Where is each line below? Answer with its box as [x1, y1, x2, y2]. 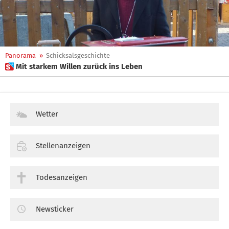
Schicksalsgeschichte [46, 52, 110, 59]
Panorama [5, 52, 36, 59]
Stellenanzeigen [36, 141, 90, 150]
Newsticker [36, 204, 74, 214]
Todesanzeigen [36, 172, 87, 182]
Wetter [36, 109, 58, 119]
